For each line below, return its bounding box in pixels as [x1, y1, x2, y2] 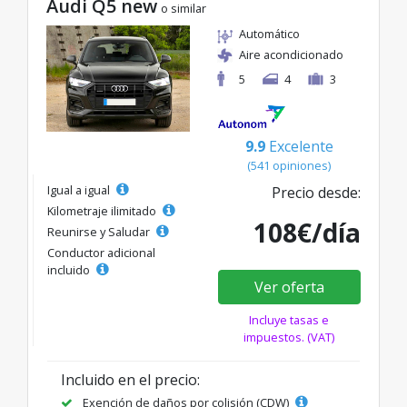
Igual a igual [47, 181, 113, 198]
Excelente [268, 135, 333, 156]
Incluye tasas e [249, 311, 330, 328]
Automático [239, 25, 300, 42]
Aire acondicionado [239, 45, 343, 63]
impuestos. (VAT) [243, 328, 335, 345]
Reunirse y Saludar [47, 223, 153, 240]
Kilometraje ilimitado [47, 202, 159, 219]
